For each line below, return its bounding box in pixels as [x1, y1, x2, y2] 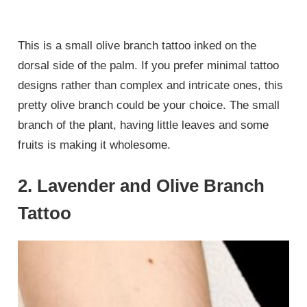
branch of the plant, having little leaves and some [18, 118, 269, 132]
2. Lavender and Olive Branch [18, 175, 265, 197]
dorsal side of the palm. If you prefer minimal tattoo [18, 58, 280, 72]
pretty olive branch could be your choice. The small [18, 98, 280, 112]
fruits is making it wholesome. [18, 138, 175, 151]
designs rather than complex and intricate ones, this [18, 78, 284, 92]
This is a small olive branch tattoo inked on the [18, 38, 257, 52]
